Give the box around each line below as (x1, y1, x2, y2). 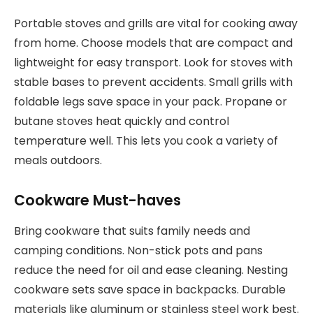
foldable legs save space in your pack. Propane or (14, 94, 287, 110)
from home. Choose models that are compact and (14, 35, 293, 52)
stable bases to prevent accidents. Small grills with (14, 74, 293, 91)
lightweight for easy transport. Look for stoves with (14, 54, 293, 71)
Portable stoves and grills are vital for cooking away (14, 15, 298, 32)
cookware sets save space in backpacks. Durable (14, 282, 286, 298)
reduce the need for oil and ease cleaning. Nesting (14, 262, 288, 279)
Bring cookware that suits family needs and (14, 223, 250, 240)
